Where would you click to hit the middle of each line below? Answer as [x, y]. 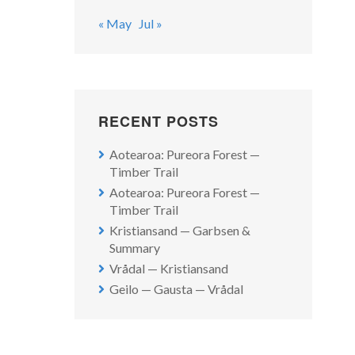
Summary [135, 247]
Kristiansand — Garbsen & [180, 230]
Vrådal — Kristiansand [169, 268]
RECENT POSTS [158, 121]
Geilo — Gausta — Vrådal [176, 288]
